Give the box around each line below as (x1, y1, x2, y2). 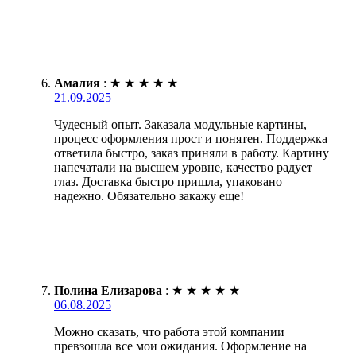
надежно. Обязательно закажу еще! (54, 188, 244, 203)
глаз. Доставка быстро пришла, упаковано (54, 174, 282, 188)
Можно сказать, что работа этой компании (54, 324, 284, 339)
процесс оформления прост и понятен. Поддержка (54, 131, 327, 145)
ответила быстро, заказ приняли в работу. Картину (54, 145, 329, 160)
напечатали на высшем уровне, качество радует (54, 160, 312, 174)
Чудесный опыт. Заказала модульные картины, (54, 117, 307, 131)
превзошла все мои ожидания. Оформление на (54, 339, 307, 353)
